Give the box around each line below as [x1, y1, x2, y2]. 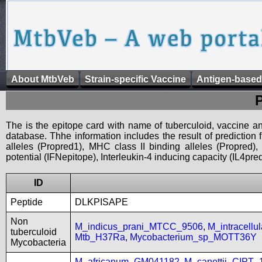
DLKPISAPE [75, 197, 128, 207]
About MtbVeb [11, 74, 74, 84]
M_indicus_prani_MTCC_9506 [75, 222, 203, 232]
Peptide [11, 197, 43, 207]
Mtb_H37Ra [75, 232, 125, 242]
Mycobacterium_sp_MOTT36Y [130, 232, 257, 242]
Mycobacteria [11, 237, 66, 247]
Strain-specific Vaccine [85, 74, 186, 84]
